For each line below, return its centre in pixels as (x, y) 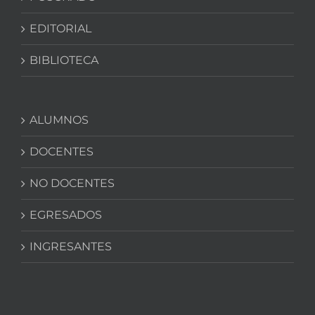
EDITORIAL (60, 29)
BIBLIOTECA (64, 60)
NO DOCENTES (72, 184)
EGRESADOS (66, 215)
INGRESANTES (71, 247)
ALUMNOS (59, 120)
